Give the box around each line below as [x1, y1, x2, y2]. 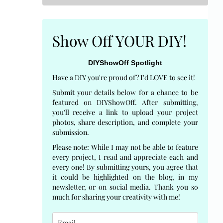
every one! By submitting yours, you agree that [52, 162, 198, 172]
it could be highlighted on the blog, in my [52, 172, 198, 182]
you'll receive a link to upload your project [52, 107, 198, 117]
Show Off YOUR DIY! [52, 30, 187, 51]
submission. [52, 127, 91, 137]
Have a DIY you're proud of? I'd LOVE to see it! [52, 72, 195, 82]
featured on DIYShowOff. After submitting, [52, 97, 198, 107]
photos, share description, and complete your [52, 117, 198, 127]
